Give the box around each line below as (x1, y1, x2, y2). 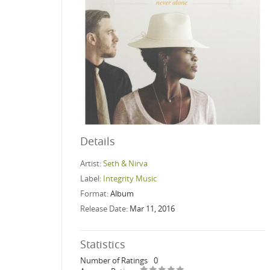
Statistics (80, 236, 125, 251)
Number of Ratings (80, 254, 148, 266)
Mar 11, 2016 (130, 202, 175, 214)
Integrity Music (103, 172, 157, 184)
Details (80, 133, 115, 148)
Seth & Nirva (103, 157, 148, 169)
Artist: (80, 157, 103, 169)
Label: (80, 172, 103, 184)
